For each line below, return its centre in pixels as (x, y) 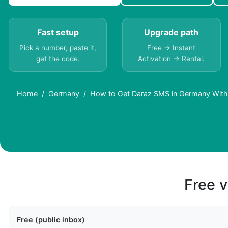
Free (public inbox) (51, 220)
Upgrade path (172, 32)
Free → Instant (172, 48)
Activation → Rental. (172, 59)
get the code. (58, 59)
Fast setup (58, 32)
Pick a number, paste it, (58, 48)
